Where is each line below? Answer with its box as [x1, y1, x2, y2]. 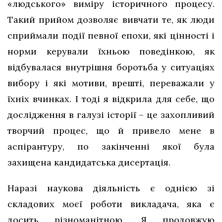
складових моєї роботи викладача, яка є [7, 198, 215, 210]
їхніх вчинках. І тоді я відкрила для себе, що [7, 93, 215, 105]
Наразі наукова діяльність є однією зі [7, 182, 215, 194]
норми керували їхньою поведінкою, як [7, 46, 215, 57]
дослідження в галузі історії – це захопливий [7, 109, 215, 121]
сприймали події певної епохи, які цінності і [7, 30, 215, 42]
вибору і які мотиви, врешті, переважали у [7, 77, 215, 89]
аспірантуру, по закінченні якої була [7, 141, 215, 153]
